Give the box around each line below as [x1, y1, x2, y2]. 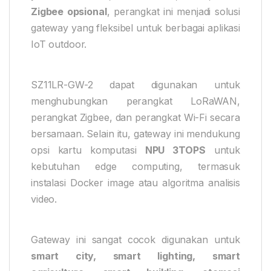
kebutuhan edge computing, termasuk [31, 160, 240, 172]
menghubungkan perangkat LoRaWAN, [31, 94, 240, 107]
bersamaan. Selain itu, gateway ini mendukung [31, 127, 240, 140]
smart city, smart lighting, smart [31, 249, 240, 262]
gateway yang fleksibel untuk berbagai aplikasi [31, 21, 240, 34]
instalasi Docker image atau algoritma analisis [31, 176, 240, 189]
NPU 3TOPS [145, 143, 206, 156]
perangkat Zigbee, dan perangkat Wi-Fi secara [31, 111, 240, 123]
